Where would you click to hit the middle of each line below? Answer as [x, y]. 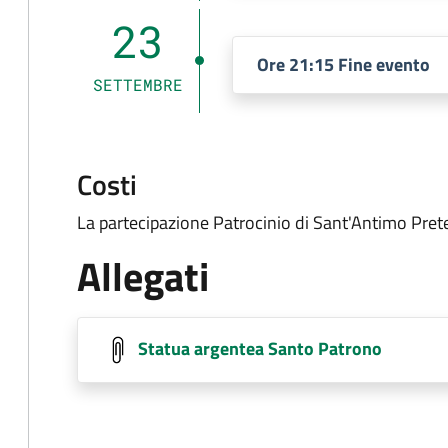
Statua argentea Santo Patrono [260, 348]
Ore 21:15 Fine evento [343, 65]
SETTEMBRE [138, 85]
